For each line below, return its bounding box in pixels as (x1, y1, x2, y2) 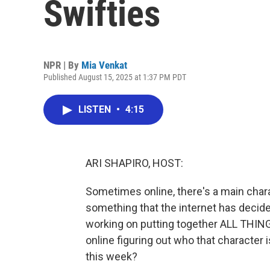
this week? (86, 250, 137, 263)
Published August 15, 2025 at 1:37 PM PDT (43, 72, 186, 82)
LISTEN (78, 104, 113, 115)
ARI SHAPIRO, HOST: (86, 157, 183, 169)
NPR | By (43, 59, 81, 71)
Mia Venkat (81, 59, 127, 71)
